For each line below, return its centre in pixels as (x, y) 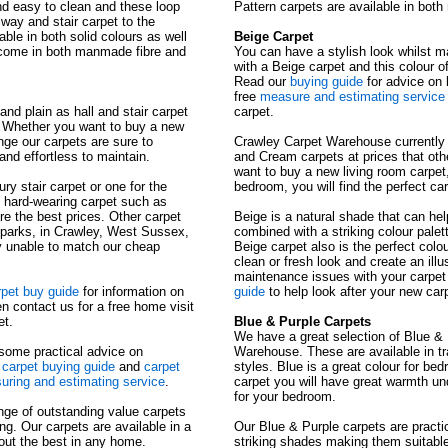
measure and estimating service (353, 97)
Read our (262, 82)
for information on (131, 292)
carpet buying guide (58, 367)
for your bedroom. (285, 397)
